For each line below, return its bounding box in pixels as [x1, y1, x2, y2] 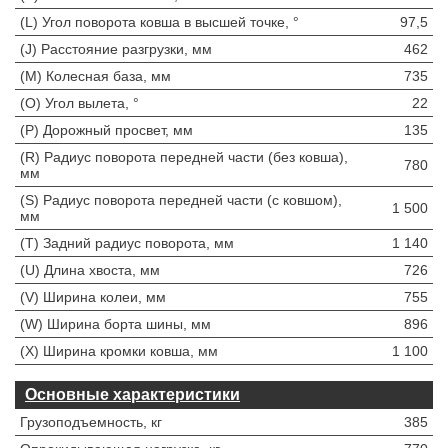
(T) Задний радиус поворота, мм [20, 235, 234, 251]
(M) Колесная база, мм [20, 68, 171, 84]
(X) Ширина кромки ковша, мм [20, 343, 218, 359]
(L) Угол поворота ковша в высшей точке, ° [20, 14, 299, 30]
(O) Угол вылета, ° [20, 95, 139, 111]
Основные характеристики [25, 386, 240, 403]
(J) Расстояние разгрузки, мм [20, 41, 212, 57]
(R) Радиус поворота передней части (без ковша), [20, 149, 348, 165]
